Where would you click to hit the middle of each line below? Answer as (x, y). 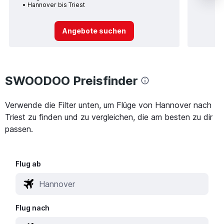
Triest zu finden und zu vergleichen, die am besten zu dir (109, 117)
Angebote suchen (94, 31)
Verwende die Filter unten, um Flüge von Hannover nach (108, 105)
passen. (19, 129)
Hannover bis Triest (56, 5)
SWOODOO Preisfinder (71, 80)
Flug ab (28, 163)
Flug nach (33, 207)
